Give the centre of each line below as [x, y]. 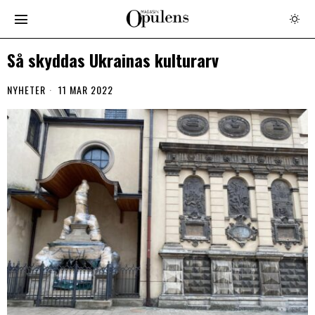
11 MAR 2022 [84, 90]
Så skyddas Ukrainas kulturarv [113, 60]
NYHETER [26, 90]
